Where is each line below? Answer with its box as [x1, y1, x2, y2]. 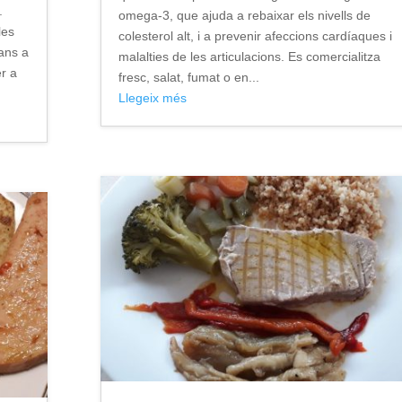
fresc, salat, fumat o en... [118, 70, 259, 85]
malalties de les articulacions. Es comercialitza [118, 49, 380, 65]
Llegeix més [118, 91, 187, 106]
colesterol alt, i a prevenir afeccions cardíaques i [118, 29, 392, 44]
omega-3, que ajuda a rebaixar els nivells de [118, 8, 371, 23]
